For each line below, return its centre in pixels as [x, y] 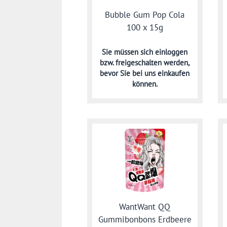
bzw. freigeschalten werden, [145, 63]
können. [145, 84]
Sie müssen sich [129, 52]
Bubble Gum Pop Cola [145, 15]
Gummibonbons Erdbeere [145, 219]
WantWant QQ [145, 206]
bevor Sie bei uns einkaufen [145, 73]
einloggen [172, 52]
